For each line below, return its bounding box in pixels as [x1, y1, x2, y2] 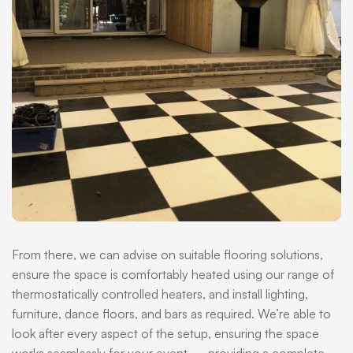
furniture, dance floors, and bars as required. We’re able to [12, 306, 331, 321]
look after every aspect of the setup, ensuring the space [12, 325, 319, 341]
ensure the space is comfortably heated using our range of [12, 266, 334, 282]
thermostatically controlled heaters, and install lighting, [12, 286, 308, 302]
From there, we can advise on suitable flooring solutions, [12, 247, 323, 262]
